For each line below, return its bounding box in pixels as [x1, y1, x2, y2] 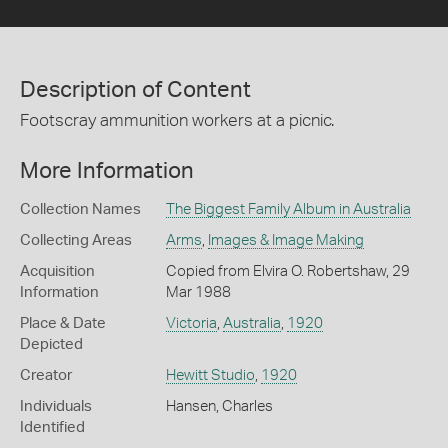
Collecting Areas [20, 233, 132, 249]
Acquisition [20, 264, 95, 280]
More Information [20, 160, 194, 183]
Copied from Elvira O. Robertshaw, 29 [165, 264, 410, 280]
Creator [20, 368, 72, 384]
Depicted [20, 337, 83, 353]
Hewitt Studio [165, 368, 255, 384]
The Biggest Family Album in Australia [165, 202, 411, 218]
